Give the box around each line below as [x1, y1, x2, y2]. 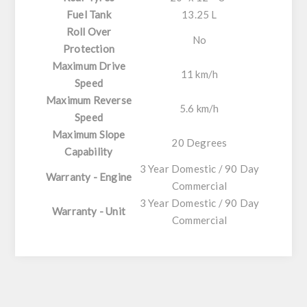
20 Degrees [171, 136, 228, 149]
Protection [62, 42, 114, 56]
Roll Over [66, 25, 112, 38]
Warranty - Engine [45, 171, 132, 184]
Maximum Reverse [45, 94, 132, 107]
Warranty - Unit [51, 205, 125, 218]
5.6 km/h [180, 102, 219, 115]
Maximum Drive [51, 60, 126, 73]
